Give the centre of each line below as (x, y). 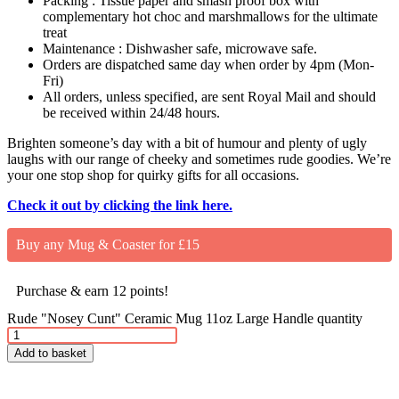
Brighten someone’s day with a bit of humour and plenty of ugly (187, 143)
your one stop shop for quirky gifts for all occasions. (153, 175)
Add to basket (50, 354)
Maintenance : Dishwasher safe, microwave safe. (180, 49)
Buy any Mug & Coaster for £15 (108, 245)
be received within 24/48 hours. (131, 113)
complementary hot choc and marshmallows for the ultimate (210, 17)
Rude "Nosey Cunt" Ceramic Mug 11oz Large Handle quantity (185, 319)
